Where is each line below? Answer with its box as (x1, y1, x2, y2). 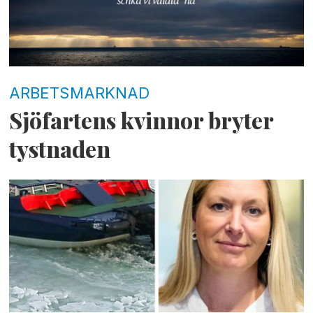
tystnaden (9, 134, 111, 164)
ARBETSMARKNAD (9, 82, 150, 102)
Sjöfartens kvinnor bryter (9, 105, 274, 136)
